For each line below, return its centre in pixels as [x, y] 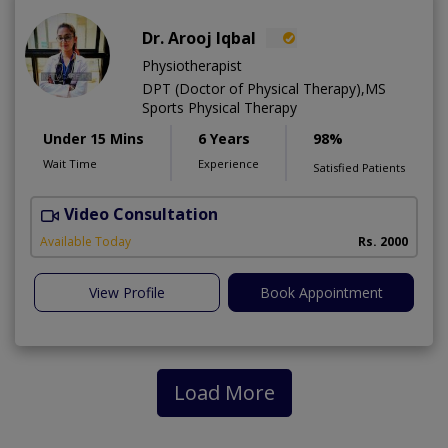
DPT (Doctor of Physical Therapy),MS [264, 89]
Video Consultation [141, 214]
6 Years [224, 139]
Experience [228, 164]
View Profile [127, 292]
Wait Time [70, 164]
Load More [224, 392]
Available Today [85, 241]
